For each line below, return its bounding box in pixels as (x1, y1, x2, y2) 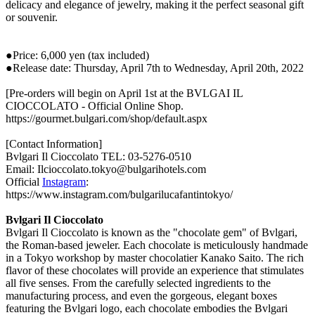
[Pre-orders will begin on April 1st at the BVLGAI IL (6, 86, 243, 99)
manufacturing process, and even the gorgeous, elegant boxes (6, 289, 277, 302)
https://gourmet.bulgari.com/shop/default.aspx (6, 112, 207, 124)
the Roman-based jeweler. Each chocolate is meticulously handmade (6, 238, 308, 251)
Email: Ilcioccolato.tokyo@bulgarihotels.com (6, 162, 206, 175)
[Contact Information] (6, 137, 102, 150)
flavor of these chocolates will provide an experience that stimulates (6, 264, 304, 276)
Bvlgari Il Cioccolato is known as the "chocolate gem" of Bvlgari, (6, 226, 297, 238)
